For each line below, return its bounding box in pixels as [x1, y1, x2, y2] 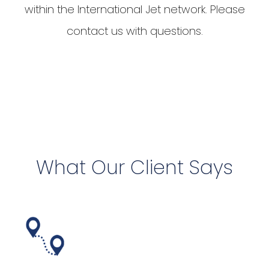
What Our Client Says [36, 154, 233, 181]
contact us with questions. [66, 23, 203, 39]
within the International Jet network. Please [24, 2, 245, 17]
